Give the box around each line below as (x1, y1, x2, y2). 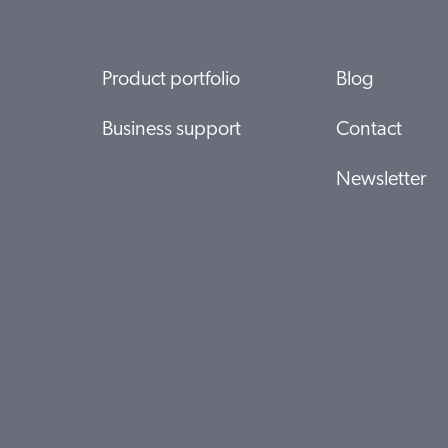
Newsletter (336, 169, 426, 190)
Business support (102, 119, 241, 140)
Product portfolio (102, 69, 240, 90)
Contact (336, 119, 402, 140)
